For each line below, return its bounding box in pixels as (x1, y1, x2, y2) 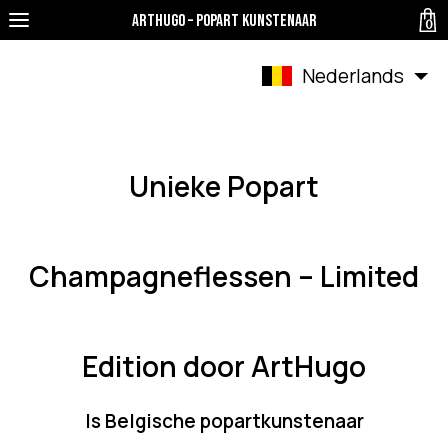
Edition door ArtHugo (82, 347, 366, 385)
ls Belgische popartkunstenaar (84, 408, 364, 434)
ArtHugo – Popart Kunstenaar (131, 9, 317, 31)
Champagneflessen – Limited (29, 257, 419, 295)
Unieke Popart (129, 167, 319, 205)
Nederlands (302, 62, 404, 89)
